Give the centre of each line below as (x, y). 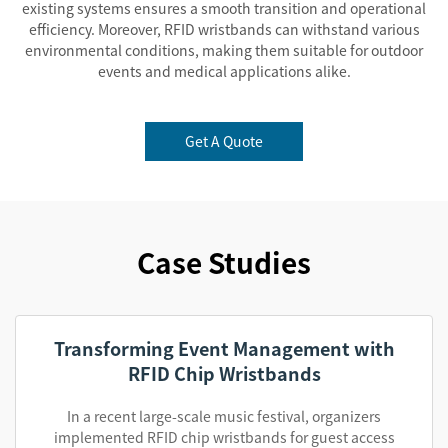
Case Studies (224, 262)
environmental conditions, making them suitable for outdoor (224, 50)
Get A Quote (224, 141)
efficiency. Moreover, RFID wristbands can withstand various (224, 29)
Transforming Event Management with (224, 348)
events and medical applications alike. (224, 71)
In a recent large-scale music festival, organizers (224, 416)
